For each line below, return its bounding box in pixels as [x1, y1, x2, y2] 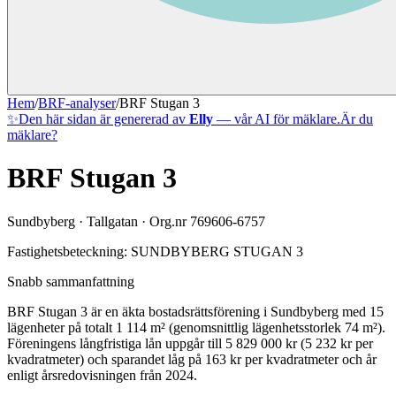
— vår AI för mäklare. [213, 111, 340, 126]
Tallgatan [87, 213, 138, 229]
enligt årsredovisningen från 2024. [7, 367, 197, 383]
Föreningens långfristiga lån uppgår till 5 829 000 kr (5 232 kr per [7, 335, 373, 351]
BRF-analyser [38, 95, 116, 110]
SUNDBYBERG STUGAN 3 [131, 243, 303, 259]
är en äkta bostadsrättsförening [88, 303, 263, 319]
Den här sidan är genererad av [19, 111, 189, 126]
